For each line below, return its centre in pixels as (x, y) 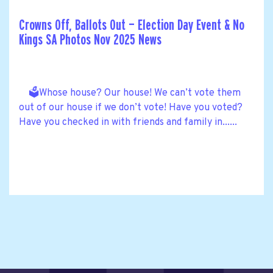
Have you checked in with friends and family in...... (128, 122)
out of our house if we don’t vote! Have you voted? (131, 108)
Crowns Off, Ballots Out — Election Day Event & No (132, 25)
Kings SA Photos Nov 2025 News (90, 40)
